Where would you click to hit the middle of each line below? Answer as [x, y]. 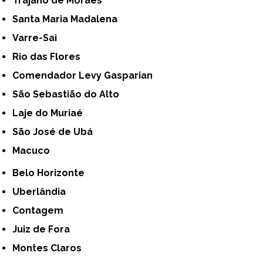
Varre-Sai [38, 38]
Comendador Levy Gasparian [86, 76]
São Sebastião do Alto [69, 95]
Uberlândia [43, 192]
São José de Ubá [56, 132]
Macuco [35, 151]
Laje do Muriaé [51, 113]
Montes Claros [51, 248]
